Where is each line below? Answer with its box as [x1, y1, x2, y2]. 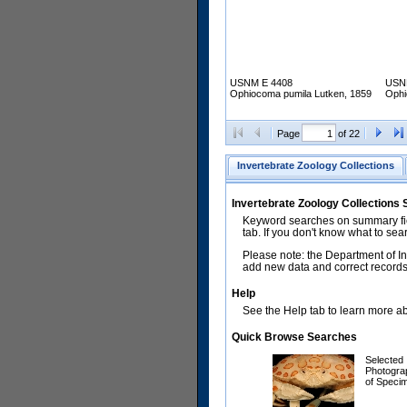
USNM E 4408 [230, 77, 293, 89]
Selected [365, 354, 403, 366]
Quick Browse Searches [232, 331, 357, 344]
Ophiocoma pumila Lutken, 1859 [230, 88, 372, 100]
